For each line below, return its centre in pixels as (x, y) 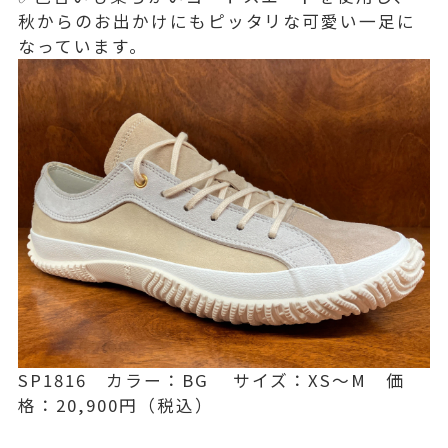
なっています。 (83, 45)
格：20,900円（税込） (116, 404)
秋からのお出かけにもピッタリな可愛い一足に (217, 20)
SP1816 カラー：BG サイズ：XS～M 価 (211, 379)
